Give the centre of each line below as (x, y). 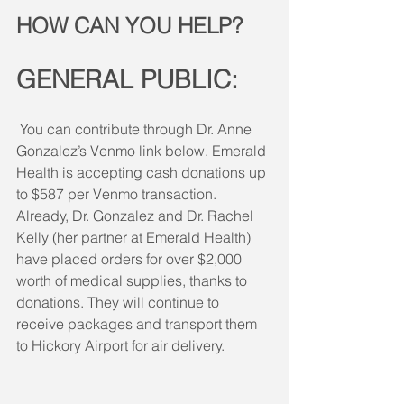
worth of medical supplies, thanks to (133, 280)
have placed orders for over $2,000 (131, 258)
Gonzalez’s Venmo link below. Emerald (143, 150)
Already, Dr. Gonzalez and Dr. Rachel (137, 215)
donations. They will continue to (119, 302)
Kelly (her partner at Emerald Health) (135, 237)
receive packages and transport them (138, 323)
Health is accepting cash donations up (143, 172)
